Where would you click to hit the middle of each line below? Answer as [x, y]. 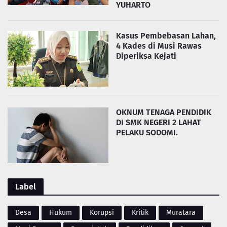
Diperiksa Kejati [146, 56]
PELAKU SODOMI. [147, 133]
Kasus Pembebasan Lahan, [166, 36]
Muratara [181, 213]
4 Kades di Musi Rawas [159, 46]
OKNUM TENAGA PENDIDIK [164, 112]
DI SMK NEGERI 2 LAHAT [159, 122]
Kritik [140, 213]
